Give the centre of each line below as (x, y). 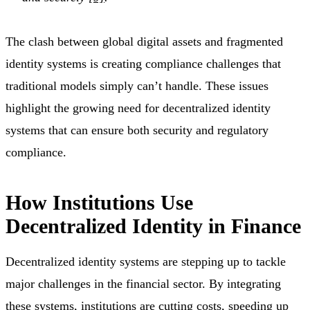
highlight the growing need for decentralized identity (138, 108)
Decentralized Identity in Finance (153, 226)
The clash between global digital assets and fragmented (144, 42)
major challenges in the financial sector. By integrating (143, 284)
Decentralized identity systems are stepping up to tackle (146, 262)
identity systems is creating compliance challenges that (143, 64)
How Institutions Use (99, 203)
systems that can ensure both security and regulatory (137, 130)
